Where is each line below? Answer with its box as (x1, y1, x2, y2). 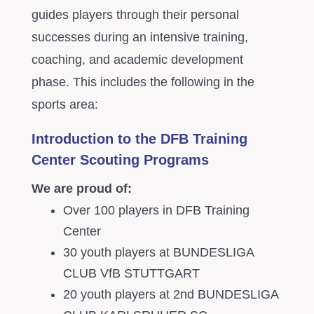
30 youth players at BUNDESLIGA (62, 245, 254, 260)
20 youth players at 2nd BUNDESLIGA (62, 287, 278, 302)
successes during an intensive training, (31, 30, 248, 45)
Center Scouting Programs (31, 152, 209, 168)
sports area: (31, 97, 98, 112)
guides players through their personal (31, 8, 239, 22)
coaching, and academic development (31, 53, 243, 67)
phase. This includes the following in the (31, 75, 254, 90)
